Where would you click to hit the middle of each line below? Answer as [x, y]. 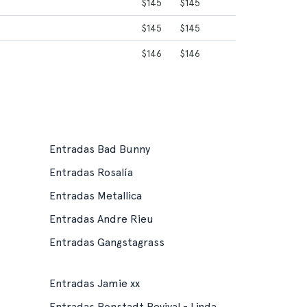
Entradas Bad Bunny [99, 149]
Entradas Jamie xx [94, 283]
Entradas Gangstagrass [107, 242]
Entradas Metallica [95, 196]
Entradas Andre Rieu [101, 219]
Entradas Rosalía [91, 172]
